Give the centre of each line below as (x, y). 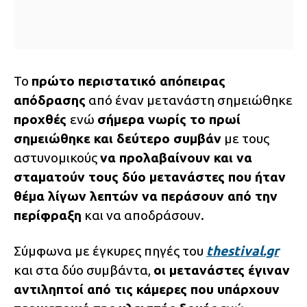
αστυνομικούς (57, 158)
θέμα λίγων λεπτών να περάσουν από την (146, 196)
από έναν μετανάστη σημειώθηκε (189, 100)
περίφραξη (48, 216)
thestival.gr (243, 251)
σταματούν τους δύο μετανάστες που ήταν (150, 177)
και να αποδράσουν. (143, 216)
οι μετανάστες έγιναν (222, 270)
